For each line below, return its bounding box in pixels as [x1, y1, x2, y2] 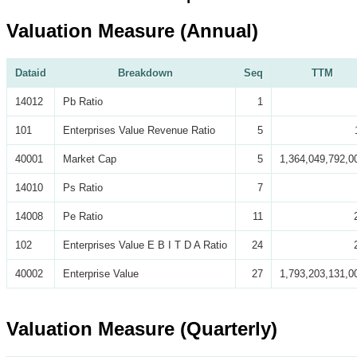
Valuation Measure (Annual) [6, 19, 258, 41]
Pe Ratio [63, 210, 103, 222]
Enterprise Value [63, 267, 139, 280]
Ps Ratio [63, 181, 103, 194]
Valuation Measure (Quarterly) [6, 318, 277, 340]
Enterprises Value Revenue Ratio [63, 124, 215, 136]
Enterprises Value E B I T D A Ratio [63, 238, 227, 251]
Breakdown [117, 66, 173, 79]
